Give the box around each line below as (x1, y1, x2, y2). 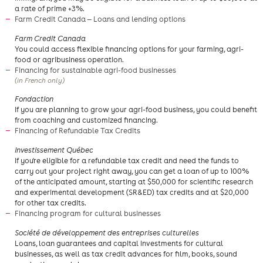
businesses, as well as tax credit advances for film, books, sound (15, 249, 237, 258)
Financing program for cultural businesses (15, 209, 163, 218)
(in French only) (15, 76, 65, 85)
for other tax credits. (15, 198, 86, 207)
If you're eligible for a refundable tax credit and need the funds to (15, 156, 239, 165)
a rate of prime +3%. (15, 4, 85, 13)
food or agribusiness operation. (15, 55, 124, 64)
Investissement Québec (15, 146, 93, 154)
